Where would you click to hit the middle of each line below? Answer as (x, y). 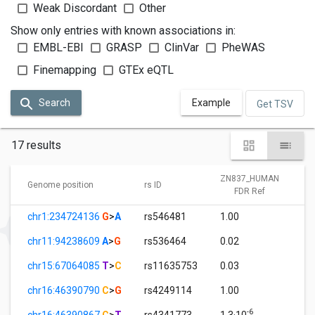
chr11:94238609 (65, 241)
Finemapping (65, 70)
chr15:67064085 (65, 265)
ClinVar (182, 48)
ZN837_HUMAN (250, 178)
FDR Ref (250, 191)
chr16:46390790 (65, 290)
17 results (36, 145)
